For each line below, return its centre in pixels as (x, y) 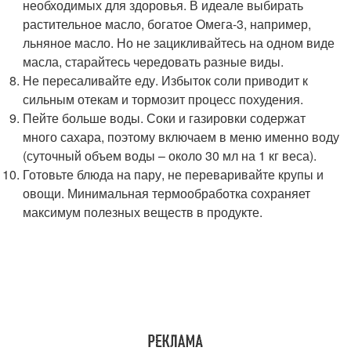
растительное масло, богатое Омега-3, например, (167, 24)
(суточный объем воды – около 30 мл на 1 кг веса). (170, 156)
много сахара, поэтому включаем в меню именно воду (181, 137)
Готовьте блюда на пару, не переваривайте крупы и (174, 174)
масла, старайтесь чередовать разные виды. (154, 62)
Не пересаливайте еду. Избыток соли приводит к (166, 80)
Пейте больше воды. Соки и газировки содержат (165, 118)
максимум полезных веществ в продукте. (143, 212)
